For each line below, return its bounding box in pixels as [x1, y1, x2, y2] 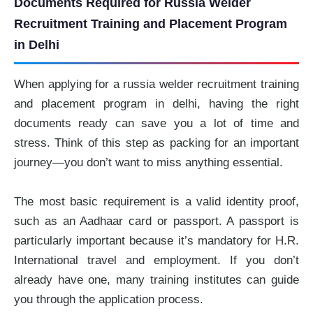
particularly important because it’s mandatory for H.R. [14, 234, 299, 248]
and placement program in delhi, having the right [14, 97, 299, 111]
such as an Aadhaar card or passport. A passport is [14, 214, 299, 228]
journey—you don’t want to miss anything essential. [14, 156, 283, 170]
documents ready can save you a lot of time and [14, 117, 299, 131]
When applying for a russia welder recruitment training [14, 78, 299, 92]
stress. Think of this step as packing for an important [14, 136, 299, 150]
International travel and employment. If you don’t [14, 254, 299, 268]
